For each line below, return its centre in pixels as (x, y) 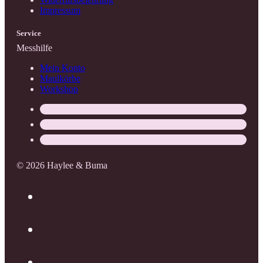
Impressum (60, 11)
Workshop (59, 89)
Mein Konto (63, 68)
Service (29, 33)
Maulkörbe (60, 79)
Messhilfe (34, 48)
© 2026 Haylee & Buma (62, 166)
